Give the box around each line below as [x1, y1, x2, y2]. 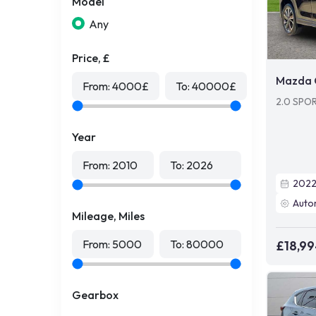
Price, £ [72, 51, 110, 65]
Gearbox [72, 288, 119, 302]
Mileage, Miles [72, 209, 145, 223]
